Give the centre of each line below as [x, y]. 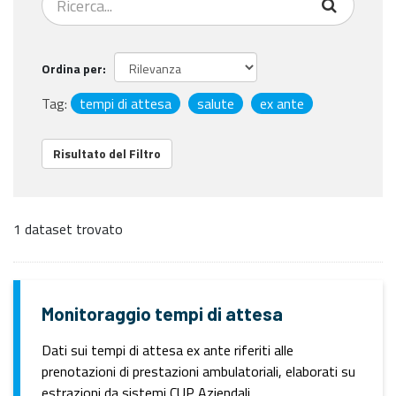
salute [216, 103]
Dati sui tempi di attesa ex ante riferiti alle [168, 350]
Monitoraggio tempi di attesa [162, 313]
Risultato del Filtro [107, 153]
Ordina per [72, 69]
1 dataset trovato [68, 229]
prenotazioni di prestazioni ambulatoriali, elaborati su [198, 371]
